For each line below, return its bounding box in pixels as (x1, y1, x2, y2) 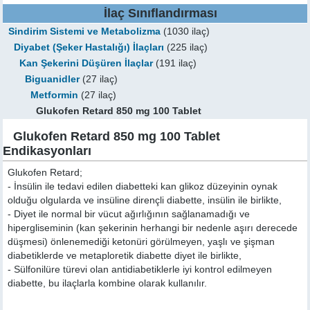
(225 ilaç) (164, 42, 208, 53)
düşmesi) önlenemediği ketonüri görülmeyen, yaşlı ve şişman (8, 237, 275, 247)
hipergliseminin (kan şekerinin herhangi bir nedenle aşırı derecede (8, 223, 298, 233)
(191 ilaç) (153, 58, 197, 69)
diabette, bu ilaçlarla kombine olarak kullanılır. (8, 278, 208, 289)
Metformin (30, 90, 79, 100)
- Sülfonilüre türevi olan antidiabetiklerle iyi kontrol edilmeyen (8, 264, 273, 275)
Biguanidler (25, 74, 80, 84)
